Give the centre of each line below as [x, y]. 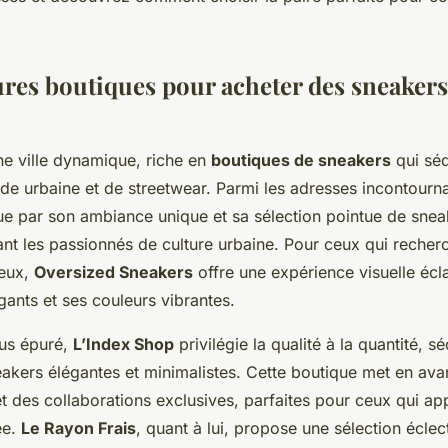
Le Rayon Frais [78, 428]
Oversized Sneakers [113, 272]
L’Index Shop [123, 344]
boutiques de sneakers [301, 160]
